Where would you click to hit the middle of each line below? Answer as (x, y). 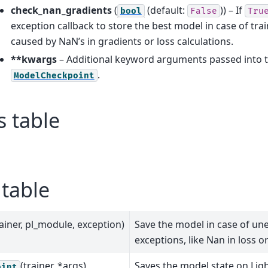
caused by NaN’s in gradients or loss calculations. (122, 41)
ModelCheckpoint (54, 75)
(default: (166, 10)
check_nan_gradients (61, 10)
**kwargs (33, 59)
